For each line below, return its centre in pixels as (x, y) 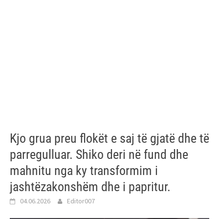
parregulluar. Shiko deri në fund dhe (99, 154)
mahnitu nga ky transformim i (84, 171)
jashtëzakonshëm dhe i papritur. (90, 187)
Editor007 (81, 201)
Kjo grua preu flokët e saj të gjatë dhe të (109, 138)
